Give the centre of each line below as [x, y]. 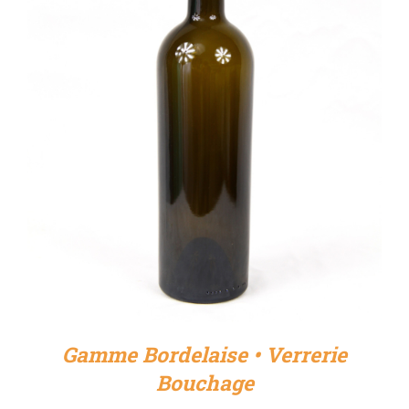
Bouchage [204, 383]
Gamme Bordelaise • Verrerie [204, 355]
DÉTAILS [204, 113]
